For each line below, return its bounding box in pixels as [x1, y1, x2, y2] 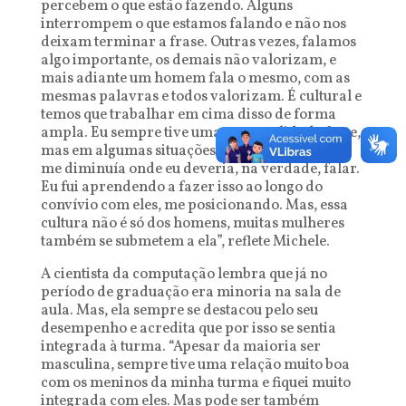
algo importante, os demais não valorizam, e [40, 51, 336, 71]
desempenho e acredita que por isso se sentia [40, 319, 336, 339]
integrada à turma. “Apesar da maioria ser [40, 337, 321, 357]
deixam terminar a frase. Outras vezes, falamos [40, 33, 356, 53]
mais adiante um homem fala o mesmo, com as [40, 69, 350, 89]
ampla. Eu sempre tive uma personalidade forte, [40, 123, 361, 143]
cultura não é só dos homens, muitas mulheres [40, 214, 344, 234]
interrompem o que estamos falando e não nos [40, 14, 346, 34]
